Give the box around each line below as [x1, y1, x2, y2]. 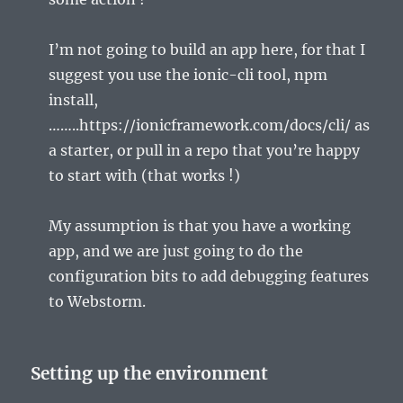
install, [49, 90, 99, 109]
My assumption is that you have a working [49, 216, 352, 235]
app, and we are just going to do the [49, 241, 304, 260]
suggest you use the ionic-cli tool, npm [49, 65, 328, 84]
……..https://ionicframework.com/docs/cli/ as [49, 115, 371, 134]
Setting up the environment [31, 362, 269, 384]
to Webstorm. [49, 291, 147, 310]
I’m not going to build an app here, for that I [49, 40, 366, 58]
